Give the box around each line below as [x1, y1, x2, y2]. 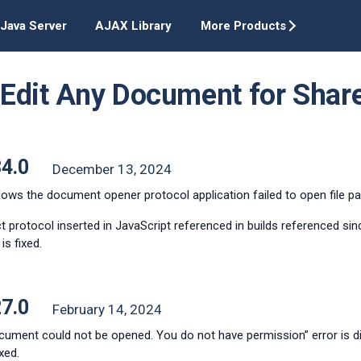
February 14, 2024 [52, 301, 162, 317]
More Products [201, 18, 287, 33]
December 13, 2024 [52, 161, 172, 177]
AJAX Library [94, 18, 172, 33]
